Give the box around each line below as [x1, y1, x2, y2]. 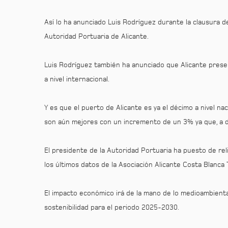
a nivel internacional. [44, 76, 109, 83]
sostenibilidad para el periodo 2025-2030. [44, 204, 179, 211]
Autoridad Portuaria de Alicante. [44, 33, 149, 40]
